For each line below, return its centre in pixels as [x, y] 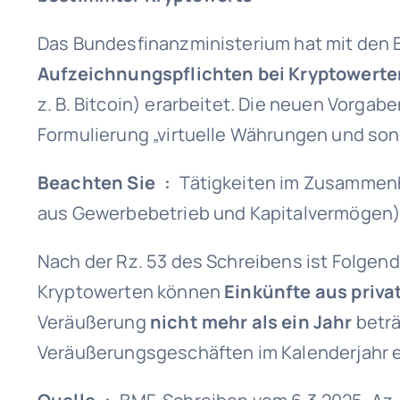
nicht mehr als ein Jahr [251, 322]
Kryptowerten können [131, 292]
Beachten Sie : [108, 183]
